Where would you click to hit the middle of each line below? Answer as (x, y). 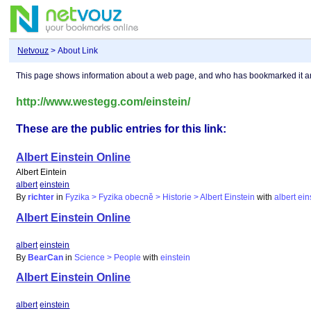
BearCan (46, 257)
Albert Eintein (42, 173)
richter (41, 197)
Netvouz (33, 51)
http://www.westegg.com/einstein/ (103, 102)
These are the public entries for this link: (121, 129)
